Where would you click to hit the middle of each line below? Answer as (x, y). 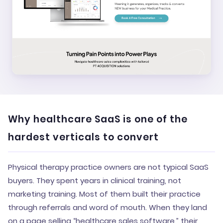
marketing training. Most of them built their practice (104, 194)
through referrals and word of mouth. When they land (108, 207)
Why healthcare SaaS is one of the (98, 119)
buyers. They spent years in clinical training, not (95, 180)
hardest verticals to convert (83, 137)
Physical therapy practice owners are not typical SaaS (108, 167)
